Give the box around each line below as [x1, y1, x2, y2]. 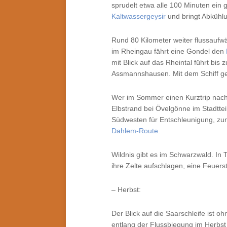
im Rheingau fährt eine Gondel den [111, 47, 226, 55]
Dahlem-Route [111, 127, 158, 135]
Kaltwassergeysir [111, 12, 166, 20]
